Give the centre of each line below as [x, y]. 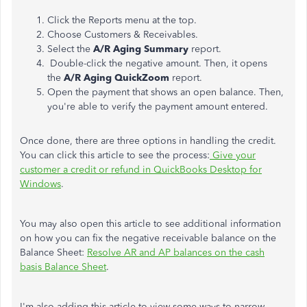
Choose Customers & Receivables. [123, 35]
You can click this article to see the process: [115, 155]
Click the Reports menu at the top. [122, 20]
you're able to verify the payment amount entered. [158, 107]
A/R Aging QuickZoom [116, 78]
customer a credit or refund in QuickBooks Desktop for [141, 170]
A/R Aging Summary [141, 49]
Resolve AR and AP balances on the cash [176, 253]
